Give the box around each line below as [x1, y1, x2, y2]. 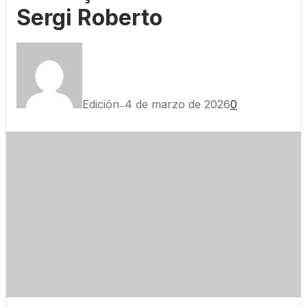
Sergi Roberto [16, 4, 162, 32]
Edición [82, 97, 119, 112]
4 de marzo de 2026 [125, 97, 230, 112]
